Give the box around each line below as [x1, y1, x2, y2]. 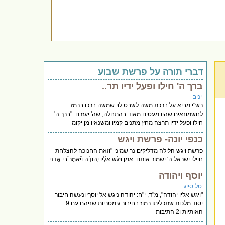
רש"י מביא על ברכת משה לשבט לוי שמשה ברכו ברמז [71, 101, 203, 109]
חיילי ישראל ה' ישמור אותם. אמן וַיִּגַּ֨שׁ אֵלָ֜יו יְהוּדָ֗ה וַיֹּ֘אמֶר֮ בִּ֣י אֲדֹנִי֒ [49, 155, 203, 163]
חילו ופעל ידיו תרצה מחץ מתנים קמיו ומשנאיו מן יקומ [72, 119, 203, 126]
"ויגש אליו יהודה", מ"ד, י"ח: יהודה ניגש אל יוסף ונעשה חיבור [55, 191, 203, 198]
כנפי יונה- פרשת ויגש [118, 134, 203, 144]
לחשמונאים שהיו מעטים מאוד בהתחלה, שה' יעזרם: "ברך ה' [54, 110, 203, 118]
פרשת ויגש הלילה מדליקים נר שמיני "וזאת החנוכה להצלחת [55, 147, 203, 154]
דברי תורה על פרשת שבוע [98, 66, 203, 77]
